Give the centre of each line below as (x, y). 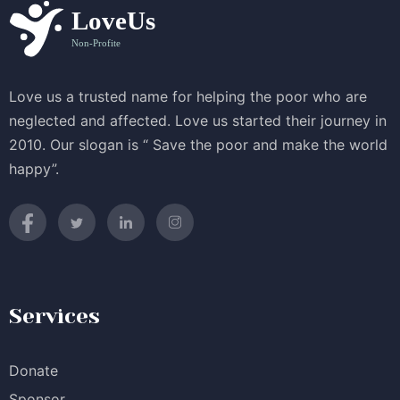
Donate (33, 371)
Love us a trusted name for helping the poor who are (188, 97)
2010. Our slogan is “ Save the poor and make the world (198, 145)
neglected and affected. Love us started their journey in (198, 121)
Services (54, 317)
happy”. (34, 169)
